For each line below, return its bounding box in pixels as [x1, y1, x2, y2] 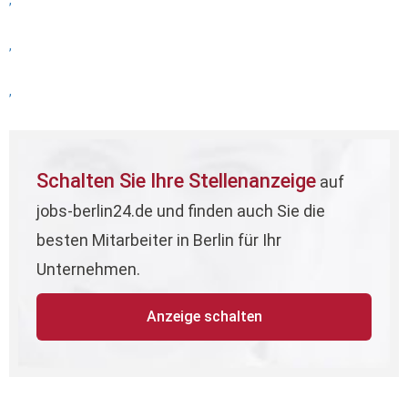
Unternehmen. [36, 260, 140, 279]
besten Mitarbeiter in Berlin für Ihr [36, 230, 281, 250]
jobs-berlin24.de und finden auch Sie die [36, 201, 325, 220]
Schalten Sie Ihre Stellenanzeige [36, 169, 316, 192]
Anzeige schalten [146, 308, 262, 325]
